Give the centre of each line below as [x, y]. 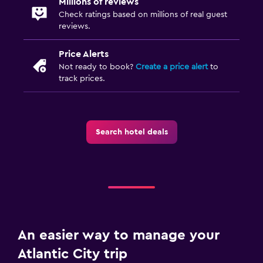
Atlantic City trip [73, 254]
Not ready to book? [97, 67]
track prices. [82, 78]
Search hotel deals [131, 132]
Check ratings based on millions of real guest [143, 14]
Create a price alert [172, 67]
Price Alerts [84, 54]
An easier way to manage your [119, 235]
